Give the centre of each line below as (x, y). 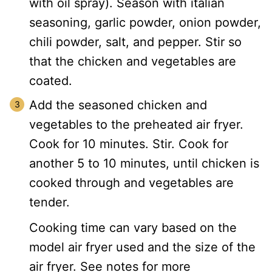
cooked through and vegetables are (131, 183)
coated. (51, 81)
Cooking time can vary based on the (133, 228)
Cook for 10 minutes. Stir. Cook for (129, 144)
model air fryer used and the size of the (142, 247)
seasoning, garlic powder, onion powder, (145, 23)
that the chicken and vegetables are (133, 62)
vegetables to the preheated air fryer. (136, 125)
